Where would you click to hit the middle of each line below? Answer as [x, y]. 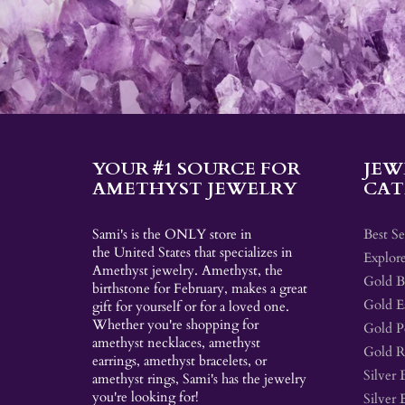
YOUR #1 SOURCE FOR [196, 168]
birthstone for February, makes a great [200, 288]
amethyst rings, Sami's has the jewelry [199, 379]
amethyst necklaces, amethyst [176, 343]
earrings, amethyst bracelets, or [179, 361]
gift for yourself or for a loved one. [191, 306]
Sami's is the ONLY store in [172, 234]
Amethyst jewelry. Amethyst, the [188, 270]
